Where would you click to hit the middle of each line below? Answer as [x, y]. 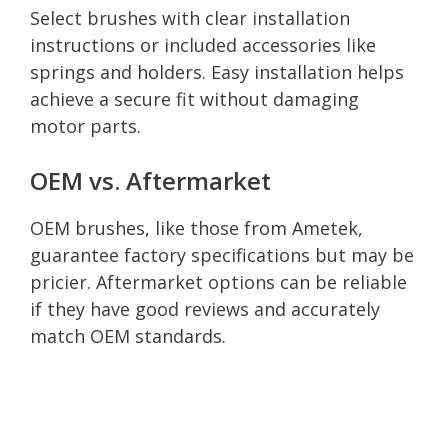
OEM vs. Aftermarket [150, 180]
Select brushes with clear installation [190, 17]
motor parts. [85, 125]
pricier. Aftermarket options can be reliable [218, 281]
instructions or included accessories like [203, 44]
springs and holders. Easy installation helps [217, 71]
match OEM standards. [128, 335]
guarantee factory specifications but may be [222, 254]
